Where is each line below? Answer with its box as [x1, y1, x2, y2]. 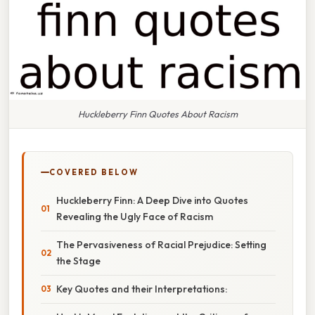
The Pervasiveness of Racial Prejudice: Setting [56, 238, 266, 251]
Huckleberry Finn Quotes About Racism [77, 108, 238, 120]
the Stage [56, 254, 101, 267]
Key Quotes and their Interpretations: [56, 282, 227, 295]
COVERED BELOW [49, 167, 139, 177]
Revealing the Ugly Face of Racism [56, 210, 213, 223]
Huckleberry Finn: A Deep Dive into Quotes [56, 193, 248, 207]
